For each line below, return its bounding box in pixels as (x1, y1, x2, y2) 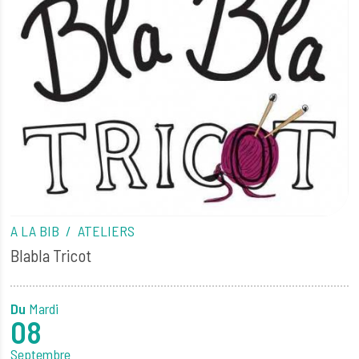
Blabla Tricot (10, 244, 92, 265)
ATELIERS (78, 221, 135, 240)
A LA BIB (10, 221, 63, 240)
